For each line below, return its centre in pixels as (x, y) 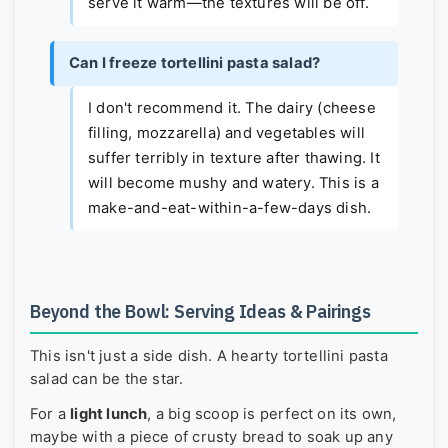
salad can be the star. (107, 379)
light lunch (109, 413)
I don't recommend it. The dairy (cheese (232, 108)
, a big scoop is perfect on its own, (272, 413)
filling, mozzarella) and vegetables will (226, 133)
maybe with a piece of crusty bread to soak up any (211, 436)
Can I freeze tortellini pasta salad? (195, 63)
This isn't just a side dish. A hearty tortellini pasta (209, 356)
